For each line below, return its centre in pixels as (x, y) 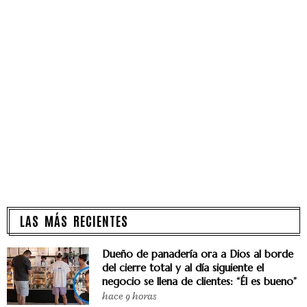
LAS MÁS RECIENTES (74, 220)
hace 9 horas (129, 296)
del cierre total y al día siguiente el (183, 267)
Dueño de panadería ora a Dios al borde (198, 254)
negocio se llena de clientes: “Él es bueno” (199, 281)
